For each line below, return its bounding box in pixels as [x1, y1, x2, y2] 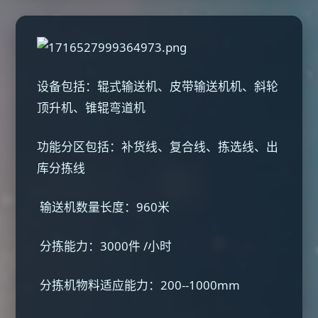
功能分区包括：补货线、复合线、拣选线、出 [37, 138, 279, 155]
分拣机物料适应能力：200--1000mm [37, 277, 243, 293]
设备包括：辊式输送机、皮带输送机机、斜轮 [37, 78, 279, 94]
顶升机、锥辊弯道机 [37, 99, 146, 116]
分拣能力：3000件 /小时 [37, 238, 175, 254]
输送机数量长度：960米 [37, 199, 173, 215]
